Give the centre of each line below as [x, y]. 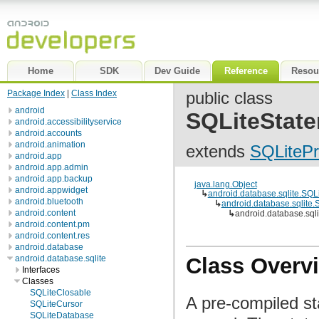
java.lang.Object [225, 184]
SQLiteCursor [56, 304]
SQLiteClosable [61, 293]
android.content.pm [52, 224]
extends [218, 151]
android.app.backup [54, 179]
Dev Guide [177, 71]
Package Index [36, 93]
